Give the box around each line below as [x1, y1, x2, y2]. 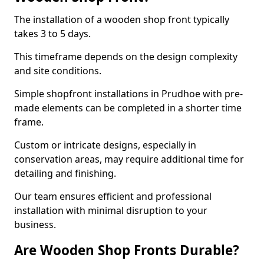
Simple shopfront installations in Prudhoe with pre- [14, 87, 243, 100]
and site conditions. [14, 64, 104, 77]
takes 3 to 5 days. [14, 27, 91, 40]
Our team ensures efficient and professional [14, 190, 212, 203]
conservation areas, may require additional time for [14, 153, 244, 166]
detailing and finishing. [14, 167, 118, 180]
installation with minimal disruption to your [14, 204, 207, 217]
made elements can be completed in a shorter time [14, 101, 242, 114]
